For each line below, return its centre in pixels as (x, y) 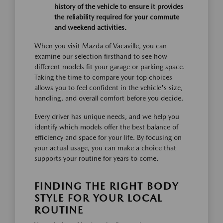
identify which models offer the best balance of (106, 127)
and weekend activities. (90, 27)
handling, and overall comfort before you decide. (109, 98)
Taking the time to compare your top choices (103, 77)
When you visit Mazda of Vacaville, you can (101, 46)
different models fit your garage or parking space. (110, 67)
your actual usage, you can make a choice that (105, 148)
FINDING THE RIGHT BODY (107, 186)
